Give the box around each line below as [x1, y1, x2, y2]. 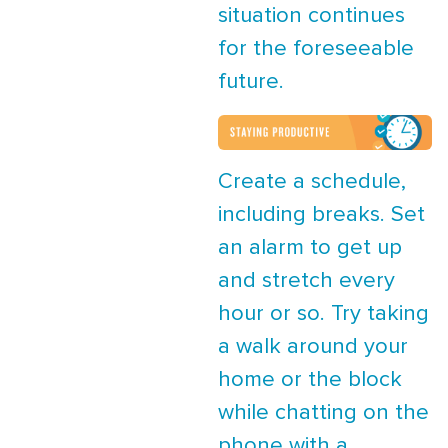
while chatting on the [218, 401, 429, 424]
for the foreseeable [218, 38, 414, 60]
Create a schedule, [218, 170, 406, 193]
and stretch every [218, 269, 395, 292]
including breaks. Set [218, 203, 425, 226]
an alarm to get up [218, 236, 402, 259]
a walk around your [218, 335, 408, 358]
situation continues [218, 5, 405, 27]
